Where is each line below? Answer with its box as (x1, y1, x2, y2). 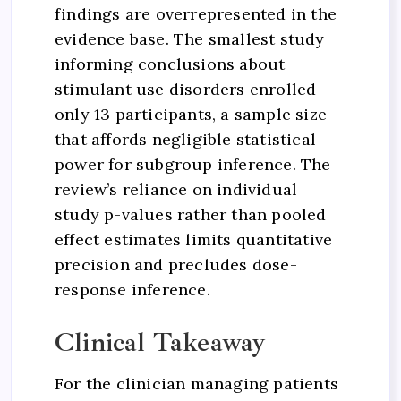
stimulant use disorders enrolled (55, 79, 317, 100)
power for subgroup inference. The (55, 154, 331, 175)
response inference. (55, 279, 210, 301)
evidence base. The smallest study (55, 29, 325, 50)
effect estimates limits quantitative (55, 229, 333, 251)
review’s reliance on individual (55, 179, 298, 200)
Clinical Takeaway (55, 324, 267, 359)
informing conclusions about (55, 54, 286, 75)
